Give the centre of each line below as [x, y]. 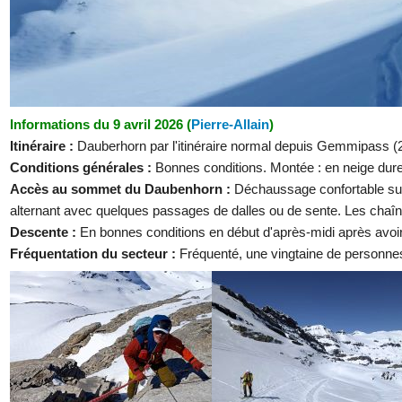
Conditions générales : [83, 167]
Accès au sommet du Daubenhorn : [122, 188]
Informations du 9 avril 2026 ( [100, 124]
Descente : [45, 232]
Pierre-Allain [230, 124]
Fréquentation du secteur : [95, 253]
